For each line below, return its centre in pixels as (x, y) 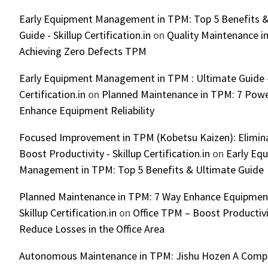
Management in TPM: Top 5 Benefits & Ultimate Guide (141, 170)
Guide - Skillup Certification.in (85, 35)
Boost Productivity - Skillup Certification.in (115, 154)
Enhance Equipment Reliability (87, 111)
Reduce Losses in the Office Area (92, 229)
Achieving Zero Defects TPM (83, 51)
